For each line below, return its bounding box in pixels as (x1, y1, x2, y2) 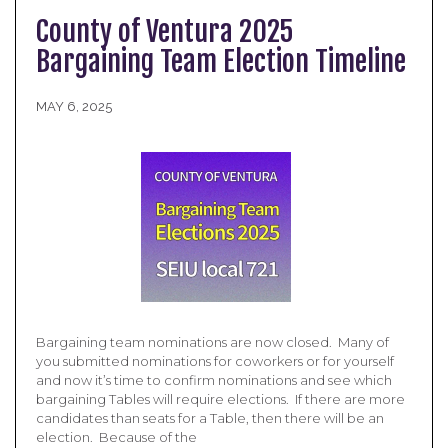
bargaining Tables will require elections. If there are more (36, 391, 405, 407)
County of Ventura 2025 (36, 14, 293, 49)
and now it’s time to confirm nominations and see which (36, 372, 392, 388)
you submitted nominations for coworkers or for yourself (36, 353, 394, 369)
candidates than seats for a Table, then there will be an (36, 410, 384, 426)
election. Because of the (36, 429, 197, 445)
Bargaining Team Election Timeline (36, 44, 406, 79)
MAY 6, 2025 (36, 99, 112, 114)
